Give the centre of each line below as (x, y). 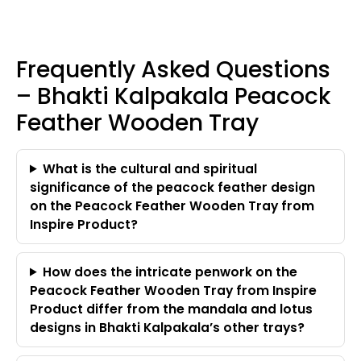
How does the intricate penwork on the (170, 272)
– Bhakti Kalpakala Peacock (173, 96)
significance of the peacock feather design (172, 187)
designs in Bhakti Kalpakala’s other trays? (167, 327)
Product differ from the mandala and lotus (171, 309)
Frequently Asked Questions (173, 69)
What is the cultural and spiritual (150, 168)
